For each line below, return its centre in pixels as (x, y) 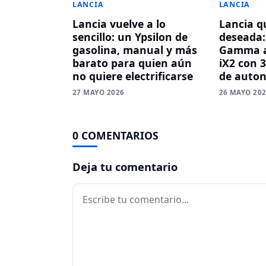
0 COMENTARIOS (115, 136)
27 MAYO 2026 (99, 93)
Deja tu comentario (125, 167)
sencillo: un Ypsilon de (130, 37)
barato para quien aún (132, 63)
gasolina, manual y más (135, 50)
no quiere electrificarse (133, 76)
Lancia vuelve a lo (119, 24)
